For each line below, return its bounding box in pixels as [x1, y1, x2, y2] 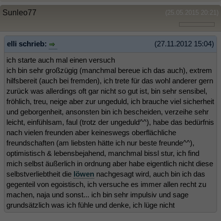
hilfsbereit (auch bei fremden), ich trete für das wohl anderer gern [6, 76, 213, 85]
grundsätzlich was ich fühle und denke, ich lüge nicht [6, 200, 175, 209]
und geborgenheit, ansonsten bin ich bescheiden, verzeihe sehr [6, 107, 209, 116]
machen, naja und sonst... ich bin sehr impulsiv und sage [6, 190, 188, 199]
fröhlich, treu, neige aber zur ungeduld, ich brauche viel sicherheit [6, 97, 214, 106]
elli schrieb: [7, 39, 49, 48]
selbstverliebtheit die [6, 169, 74, 178]
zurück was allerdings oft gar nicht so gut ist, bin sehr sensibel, [6, 86, 207, 95]
